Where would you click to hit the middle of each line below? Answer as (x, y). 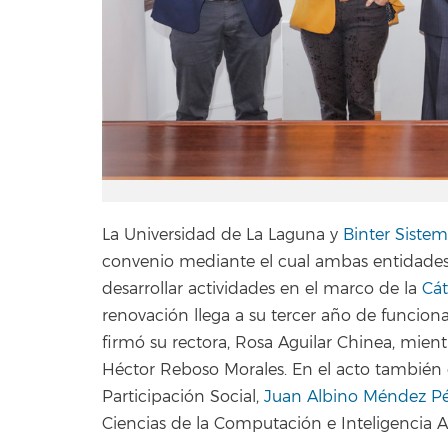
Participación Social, (183, 397)
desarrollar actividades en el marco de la (262, 289)
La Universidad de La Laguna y (222, 235)
